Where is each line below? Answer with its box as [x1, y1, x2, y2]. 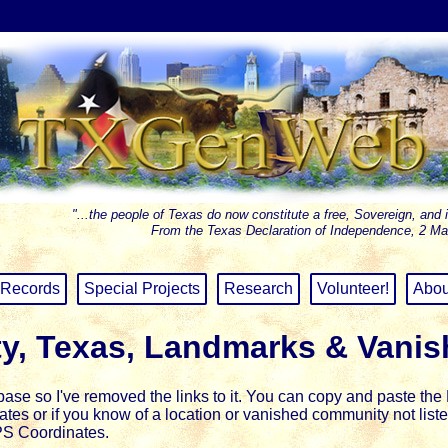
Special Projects [84, 279, 201, 297]
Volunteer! [317, 279, 390, 297]
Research [224, 279, 294, 297]
